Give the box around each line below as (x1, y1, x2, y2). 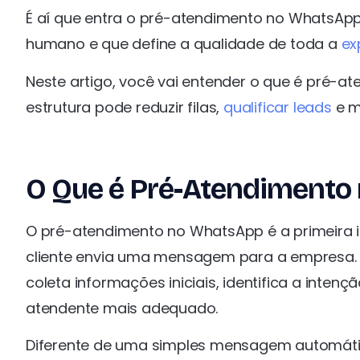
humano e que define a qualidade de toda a (26, 34, 342, 55)
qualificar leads (223, 96, 332, 117)
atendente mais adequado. (26, 297, 219, 318)
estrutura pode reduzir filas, (26, 96, 224, 117)
